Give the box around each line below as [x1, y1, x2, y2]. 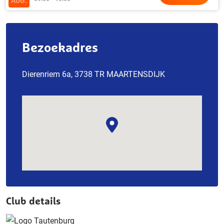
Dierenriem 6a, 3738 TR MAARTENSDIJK [22, 69, 165, 79]
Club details [6, 194, 60, 207]
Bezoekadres [22, 39, 98, 55]
